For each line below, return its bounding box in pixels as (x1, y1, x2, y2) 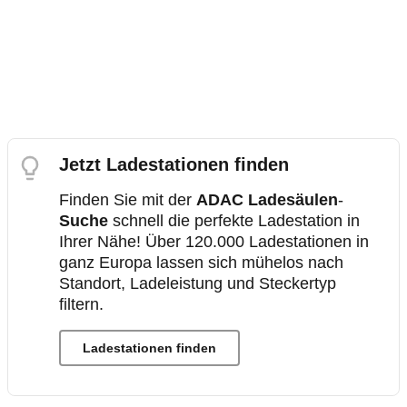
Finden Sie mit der (59, 190, 196, 209)
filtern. (59, 294, 104, 313)
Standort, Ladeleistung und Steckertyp (59, 273, 336, 293)
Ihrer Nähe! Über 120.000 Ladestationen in (59, 232, 369, 251)
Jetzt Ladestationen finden (59, 154, 289, 174)
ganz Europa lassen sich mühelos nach (59, 253, 343, 272)
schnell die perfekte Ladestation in (108, 211, 360, 230)
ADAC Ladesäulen (196, 190, 338, 209)
